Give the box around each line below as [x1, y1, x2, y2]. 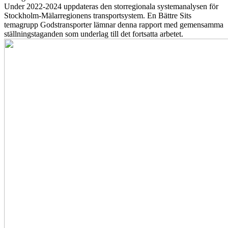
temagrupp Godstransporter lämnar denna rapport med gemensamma [4, 20, 223, 29]
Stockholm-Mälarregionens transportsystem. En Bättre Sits [4, 11, 191, 20]
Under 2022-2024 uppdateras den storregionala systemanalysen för [4, 2, 218, 11]
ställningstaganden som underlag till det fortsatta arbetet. [4, 29, 183, 38]
